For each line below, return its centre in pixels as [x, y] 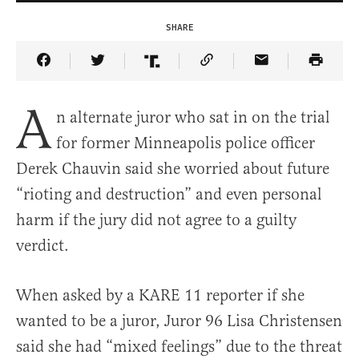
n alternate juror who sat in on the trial [193, 118]
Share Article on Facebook [133, 72]
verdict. [42, 246]
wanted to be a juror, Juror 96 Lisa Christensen [179, 321]
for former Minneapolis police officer [186, 143]
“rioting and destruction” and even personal [169, 195]
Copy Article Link [267, 72]
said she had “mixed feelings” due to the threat [179, 347]
